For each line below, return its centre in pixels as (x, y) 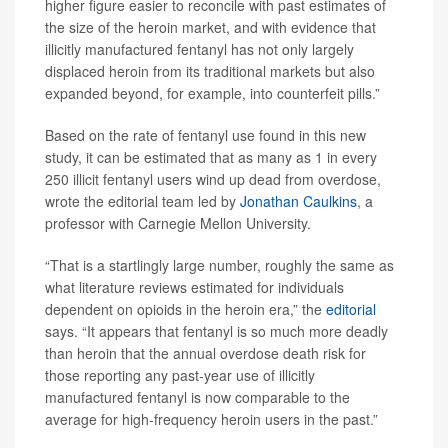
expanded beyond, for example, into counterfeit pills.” (212, 92)
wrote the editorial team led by (142, 200)
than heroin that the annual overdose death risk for (205, 352)
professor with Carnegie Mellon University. (178, 222)
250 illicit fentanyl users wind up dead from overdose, (213, 178)
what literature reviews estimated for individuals (194, 286)
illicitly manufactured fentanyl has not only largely (199, 48)
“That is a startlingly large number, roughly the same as (219, 264)
